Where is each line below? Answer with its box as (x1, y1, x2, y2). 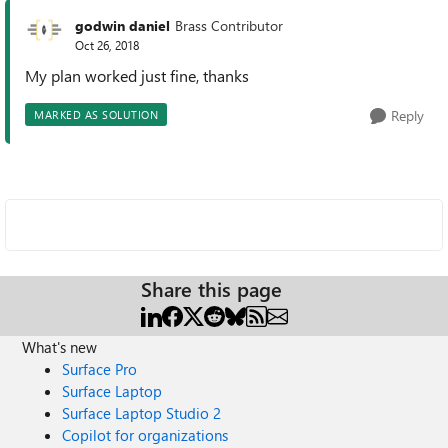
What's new (22, 337, 98, 357)
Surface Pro (62, 359, 138, 379)
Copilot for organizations (62, 425, 229, 445)
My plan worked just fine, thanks (25, 65, 249, 86)
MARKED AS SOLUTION (34, 107, 158, 122)
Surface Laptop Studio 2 (62, 403, 222, 423)
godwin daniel (75, 15, 170, 35)
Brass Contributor (175, 15, 283, 35)
